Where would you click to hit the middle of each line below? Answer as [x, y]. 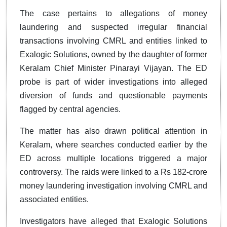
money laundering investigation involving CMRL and [113, 185]
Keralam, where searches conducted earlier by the [113, 144]
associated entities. [54, 199]
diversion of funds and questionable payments [113, 95]
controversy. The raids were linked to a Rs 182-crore [113, 172]
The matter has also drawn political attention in [113, 131]
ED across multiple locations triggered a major [113, 158]
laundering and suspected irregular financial [113, 27]
